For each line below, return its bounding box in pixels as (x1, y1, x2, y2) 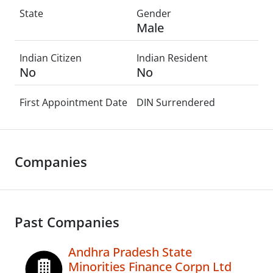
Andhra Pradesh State (68, 244, 192, 260)
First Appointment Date (19, 96, 127, 109)
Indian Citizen (19, 51, 82, 65)
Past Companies (15, 213, 119, 231)
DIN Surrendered (136, 96, 215, 109)
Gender (136, 7, 171, 20)
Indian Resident (136, 51, 208, 65)
